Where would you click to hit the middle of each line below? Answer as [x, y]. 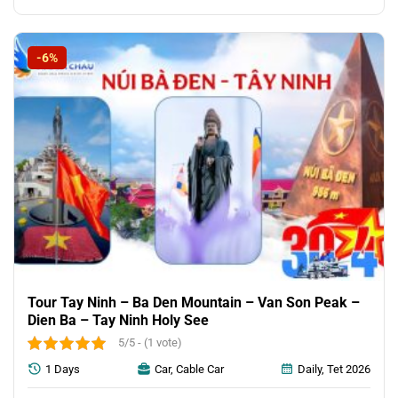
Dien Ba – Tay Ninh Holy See [118, 321]
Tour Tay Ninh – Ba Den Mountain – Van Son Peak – [193, 303]
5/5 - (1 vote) [150, 343]
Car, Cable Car [189, 370]
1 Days [62, 370]
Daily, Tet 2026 [334, 370]
